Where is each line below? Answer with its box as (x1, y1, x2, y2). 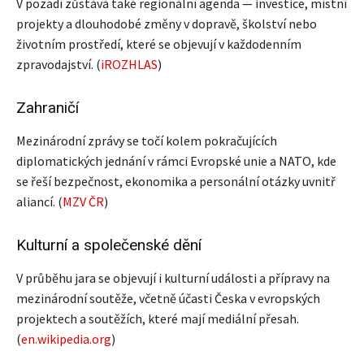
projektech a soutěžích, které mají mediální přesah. (16, 310, 299, 327)
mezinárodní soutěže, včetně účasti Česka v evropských (16, 289, 320, 306)
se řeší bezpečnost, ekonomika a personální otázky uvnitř (16, 172, 336, 189)
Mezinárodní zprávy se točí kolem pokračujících (16, 132, 277, 149)
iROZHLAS (101, 55, 158, 72)
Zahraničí (16, 97, 79, 117)
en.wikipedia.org (21, 330, 111, 347)
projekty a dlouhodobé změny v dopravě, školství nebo (16, 15, 317, 32)
